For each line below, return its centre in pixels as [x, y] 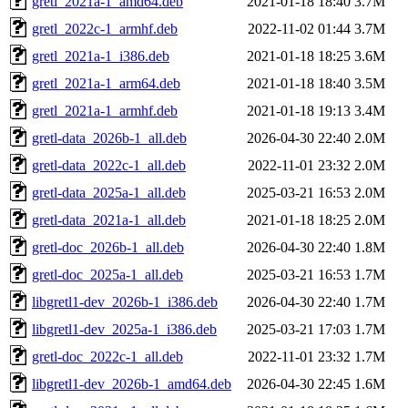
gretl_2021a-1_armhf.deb [105, 110]
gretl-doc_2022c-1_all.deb [107, 356]
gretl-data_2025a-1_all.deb [109, 192]
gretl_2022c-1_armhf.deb [105, 28]
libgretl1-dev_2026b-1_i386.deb [125, 301]
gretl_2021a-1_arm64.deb [106, 83]
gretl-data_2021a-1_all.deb [109, 219]
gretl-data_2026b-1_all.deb [109, 138]
